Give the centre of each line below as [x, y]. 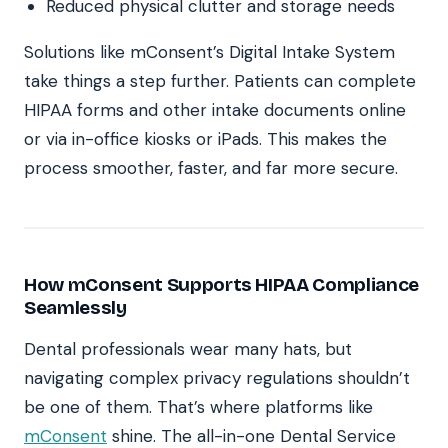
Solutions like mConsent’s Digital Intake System [209, 51]
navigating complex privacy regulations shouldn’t [217, 377]
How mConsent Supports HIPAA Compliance [222, 284]
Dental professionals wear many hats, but [188, 348]
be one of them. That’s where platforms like [198, 406]
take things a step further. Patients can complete [220, 80]
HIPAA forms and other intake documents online [215, 109]
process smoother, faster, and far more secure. [211, 167]
